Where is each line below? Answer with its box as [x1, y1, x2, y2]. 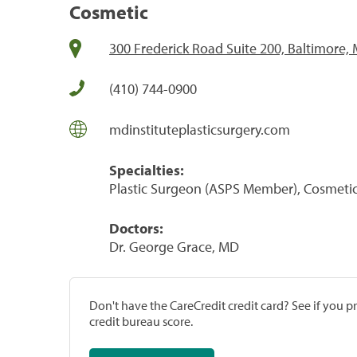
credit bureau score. [89, 312, 193, 329]
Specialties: [109, 160, 184, 179]
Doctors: [109, 218, 163, 237]
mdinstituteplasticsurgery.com [109, 120, 290, 139]
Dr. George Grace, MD [109, 237, 239, 256]
